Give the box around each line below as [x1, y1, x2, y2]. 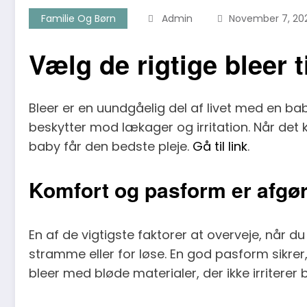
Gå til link [193, 137, 247, 155]
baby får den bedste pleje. [29, 137, 193, 155]
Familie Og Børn [40, 11, 116, 25]
